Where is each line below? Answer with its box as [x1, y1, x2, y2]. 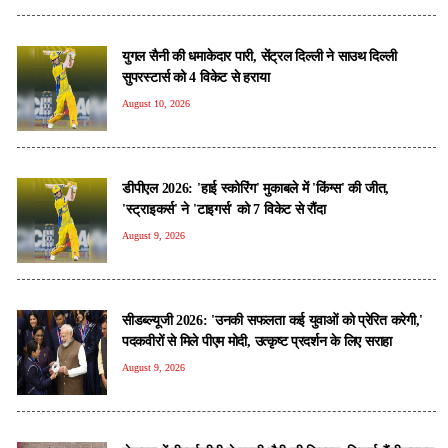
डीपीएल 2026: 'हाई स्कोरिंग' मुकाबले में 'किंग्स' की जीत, [122, 179, 390, 196]
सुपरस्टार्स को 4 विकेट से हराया [122, 68, 270, 85]
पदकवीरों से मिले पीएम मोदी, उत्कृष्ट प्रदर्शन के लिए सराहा [122, 332, 393, 349]
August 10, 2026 [122, 97, 190, 109]
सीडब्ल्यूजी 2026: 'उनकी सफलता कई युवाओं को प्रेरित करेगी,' [122, 311, 424, 328]
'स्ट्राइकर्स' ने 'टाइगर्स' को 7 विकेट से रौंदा [122, 200, 326, 217]
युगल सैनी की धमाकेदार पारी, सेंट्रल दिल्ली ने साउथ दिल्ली [122, 47, 397, 64]
